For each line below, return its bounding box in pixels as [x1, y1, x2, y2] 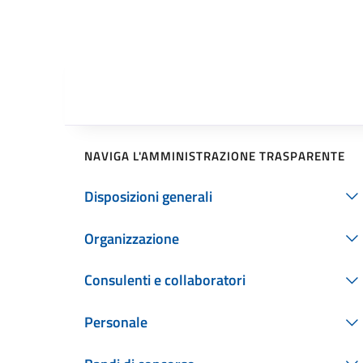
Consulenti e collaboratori [84, 269, 246, 292]
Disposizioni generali [84, 185, 212, 207]
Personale [84, 311, 147, 334]
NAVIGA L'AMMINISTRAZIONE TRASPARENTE [84, 146, 345, 165]
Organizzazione [84, 227, 179, 250]
